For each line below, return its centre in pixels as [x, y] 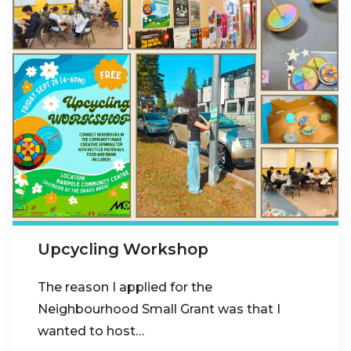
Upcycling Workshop [123, 249]
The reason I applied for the [125, 287]
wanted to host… [91, 331]
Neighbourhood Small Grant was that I [159, 309]
